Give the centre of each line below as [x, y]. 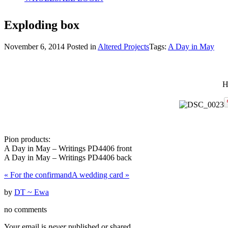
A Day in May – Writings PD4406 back [68, 157]
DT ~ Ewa [32, 192]
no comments [25, 209]
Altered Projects [123, 46]
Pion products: [27, 139]
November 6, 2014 [35, 46]
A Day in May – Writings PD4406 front [68, 148]
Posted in [82, 46]
